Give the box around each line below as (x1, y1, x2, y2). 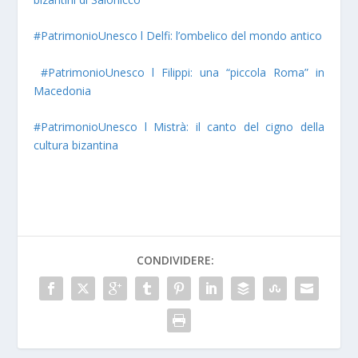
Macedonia (34, 82, 92, 98)
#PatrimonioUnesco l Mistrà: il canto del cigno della (34, 119, 324, 135)
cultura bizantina (34, 137, 119, 153)
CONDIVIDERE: (136, 253, 214, 268)
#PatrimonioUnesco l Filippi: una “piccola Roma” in (41, 64, 324, 80)
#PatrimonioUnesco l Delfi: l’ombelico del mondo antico (34, 28, 323, 44)
